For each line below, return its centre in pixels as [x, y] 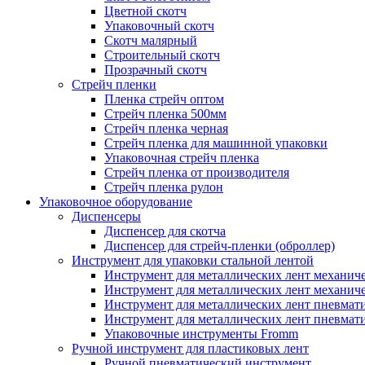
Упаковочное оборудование [116, 202]
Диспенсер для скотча [165, 231]
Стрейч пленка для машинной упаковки [216, 143]
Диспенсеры [106, 216]
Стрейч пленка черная [166, 128]
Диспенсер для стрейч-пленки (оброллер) [220, 246]
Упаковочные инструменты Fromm [201, 334]
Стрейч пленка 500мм [165, 114]
